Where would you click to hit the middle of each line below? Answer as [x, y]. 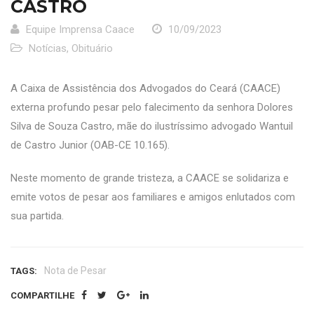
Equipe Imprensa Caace [80, 29]
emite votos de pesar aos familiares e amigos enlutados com [153, 197]
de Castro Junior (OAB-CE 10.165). [90, 145]
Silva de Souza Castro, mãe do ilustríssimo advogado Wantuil [152, 126]
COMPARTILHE [42, 295]
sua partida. [37, 216]
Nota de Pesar [75, 271]
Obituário [92, 48]
